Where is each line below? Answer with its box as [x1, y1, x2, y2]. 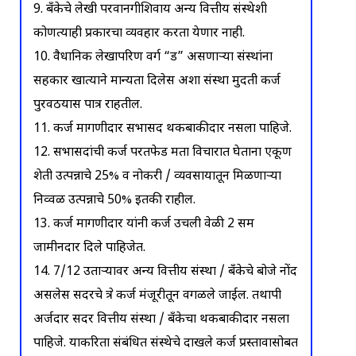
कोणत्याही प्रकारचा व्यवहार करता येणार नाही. [33, 25, 245, 42]
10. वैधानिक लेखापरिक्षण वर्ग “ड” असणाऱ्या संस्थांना [33, 48, 273, 66]
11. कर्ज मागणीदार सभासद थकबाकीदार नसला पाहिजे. [33, 120, 292, 137]
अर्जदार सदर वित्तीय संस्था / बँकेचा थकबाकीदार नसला [33, 311, 289, 328]
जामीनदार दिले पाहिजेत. [33, 239, 145, 257]
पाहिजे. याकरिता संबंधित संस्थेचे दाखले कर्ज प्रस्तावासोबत [33, 335, 298, 352]
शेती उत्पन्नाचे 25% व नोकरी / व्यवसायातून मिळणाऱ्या [33, 168, 281, 185]
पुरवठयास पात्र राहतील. [33, 96, 142, 114]
